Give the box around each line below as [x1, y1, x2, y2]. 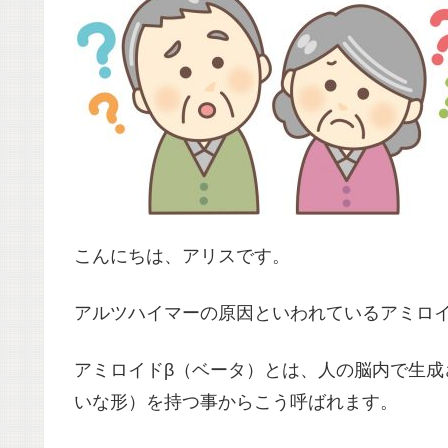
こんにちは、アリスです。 [74, 245, 290, 266]
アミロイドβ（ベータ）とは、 [74, 360, 318, 381]
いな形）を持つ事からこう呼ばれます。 [74, 392, 398, 413]
